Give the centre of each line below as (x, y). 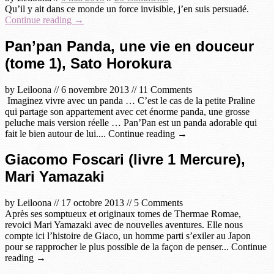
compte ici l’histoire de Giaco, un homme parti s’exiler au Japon (128, 236)
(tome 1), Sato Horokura (88, 63)
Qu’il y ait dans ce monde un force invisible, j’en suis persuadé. (131, 9)
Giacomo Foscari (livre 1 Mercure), (125, 160)
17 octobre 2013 (93, 203)
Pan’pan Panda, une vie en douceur (129, 46)
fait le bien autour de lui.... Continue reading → (96, 133)
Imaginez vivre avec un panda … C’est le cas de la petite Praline (130, 100)
